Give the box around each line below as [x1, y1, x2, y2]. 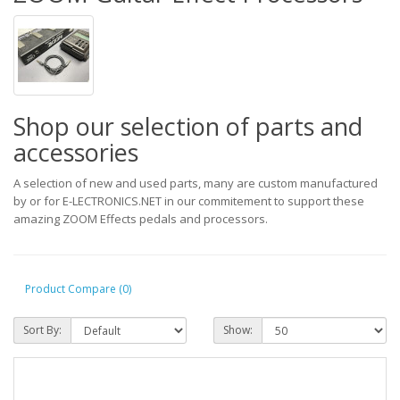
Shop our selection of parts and [13, 110, 362, 143]
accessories [13, 136, 138, 169]
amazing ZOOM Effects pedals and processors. [13, 211, 268, 227]
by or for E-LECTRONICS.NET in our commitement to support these [13, 193, 364, 209]
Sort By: [23, 322, 62, 337]
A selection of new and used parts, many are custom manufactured [13, 175, 378, 191]
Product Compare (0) [25, 280, 131, 296]
